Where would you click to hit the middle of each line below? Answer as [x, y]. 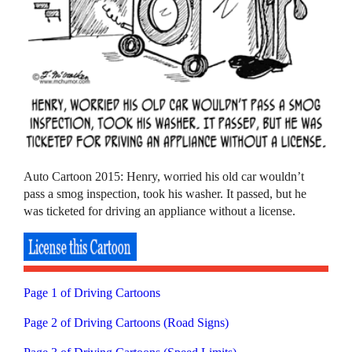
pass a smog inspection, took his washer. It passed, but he [165, 193]
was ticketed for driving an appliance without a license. [160, 211]
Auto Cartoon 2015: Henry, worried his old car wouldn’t [164, 176]
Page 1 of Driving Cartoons [92, 292]
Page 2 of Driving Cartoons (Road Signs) [126, 322]
